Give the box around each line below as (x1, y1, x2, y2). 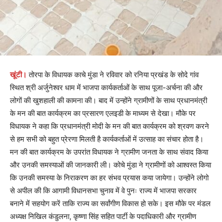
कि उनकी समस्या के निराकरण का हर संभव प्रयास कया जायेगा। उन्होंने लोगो (10, 173, 209, 183)
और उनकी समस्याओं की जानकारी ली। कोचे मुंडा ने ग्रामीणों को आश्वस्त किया (10, 160, 211, 170)
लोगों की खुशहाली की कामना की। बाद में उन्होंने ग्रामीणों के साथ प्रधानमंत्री (10, 96, 207, 106)
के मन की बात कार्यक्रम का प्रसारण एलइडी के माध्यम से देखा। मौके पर (10, 109, 196, 118)
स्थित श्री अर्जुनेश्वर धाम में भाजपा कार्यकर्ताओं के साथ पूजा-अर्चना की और (10, 83, 203, 93)
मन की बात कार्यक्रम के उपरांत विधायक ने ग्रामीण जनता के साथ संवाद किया (10, 147, 208, 157)
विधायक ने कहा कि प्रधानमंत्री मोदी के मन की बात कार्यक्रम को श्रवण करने (10, 121, 209, 131)
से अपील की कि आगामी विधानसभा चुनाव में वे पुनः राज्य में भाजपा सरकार (10, 186, 197, 196)
